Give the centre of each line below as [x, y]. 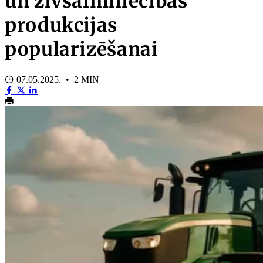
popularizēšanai [82, 50]
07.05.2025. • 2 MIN [57, 79]
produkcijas [61, 26]
